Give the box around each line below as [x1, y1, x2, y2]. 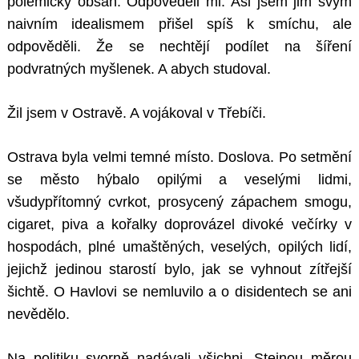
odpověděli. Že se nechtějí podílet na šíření [7, 38, 352, 55]
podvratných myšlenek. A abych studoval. [7, 61, 271, 78]
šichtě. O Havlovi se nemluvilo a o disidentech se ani [7, 284, 352, 301]
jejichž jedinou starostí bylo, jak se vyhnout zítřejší [7, 261, 352, 278]
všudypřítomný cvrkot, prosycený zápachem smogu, [7, 194, 352, 211]
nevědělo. [7, 306, 70, 323]
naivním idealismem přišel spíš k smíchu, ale [7, 16, 352, 33]
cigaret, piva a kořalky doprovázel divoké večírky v [7, 216, 352, 233]
